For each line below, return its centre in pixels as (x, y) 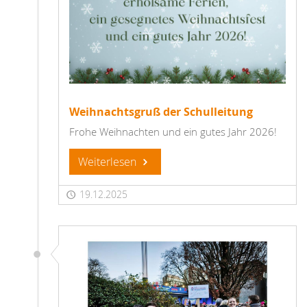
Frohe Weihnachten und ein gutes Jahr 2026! (173, 132)
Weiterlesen (109, 162)
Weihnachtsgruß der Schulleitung (161, 112)
